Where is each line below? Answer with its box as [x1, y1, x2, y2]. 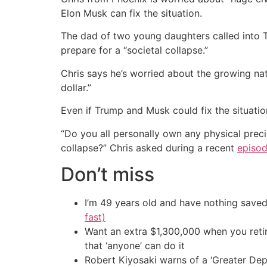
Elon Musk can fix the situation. [61, 7, 202, 19]
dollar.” [61, 81, 91, 94]
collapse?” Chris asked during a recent [61, 141, 237, 154]
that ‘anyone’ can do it [85, 239, 185, 252]
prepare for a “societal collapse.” [61, 44, 208, 57]
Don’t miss [61, 162, 154, 186]
